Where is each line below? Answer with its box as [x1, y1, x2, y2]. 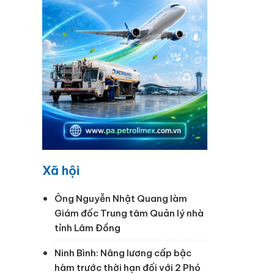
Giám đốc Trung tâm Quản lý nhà [54, 207, 204, 220]
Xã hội [42, 163, 80, 179]
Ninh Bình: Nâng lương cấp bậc [54, 247, 191, 259]
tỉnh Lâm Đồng [54, 222, 120, 234]
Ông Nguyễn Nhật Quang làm [54, 193, 187, 205]
